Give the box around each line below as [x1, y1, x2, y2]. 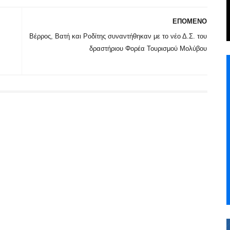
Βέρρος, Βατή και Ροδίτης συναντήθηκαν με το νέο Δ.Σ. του [29, 32, 207, 40]
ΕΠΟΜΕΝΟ [172, 17, 207, 25]
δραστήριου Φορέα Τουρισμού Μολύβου [89, 45, 207, 52]
